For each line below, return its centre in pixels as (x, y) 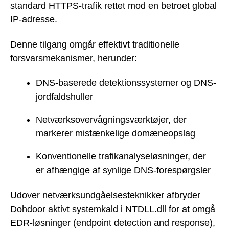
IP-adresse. (34, 19)
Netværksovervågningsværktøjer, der (111, 120)
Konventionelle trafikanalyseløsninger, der (121, 157)
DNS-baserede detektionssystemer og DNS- (126, 83)
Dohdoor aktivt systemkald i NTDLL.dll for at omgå (113, 209)
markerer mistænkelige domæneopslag (116, 134)
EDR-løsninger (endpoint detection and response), (113, 223)
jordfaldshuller (64, 97)
